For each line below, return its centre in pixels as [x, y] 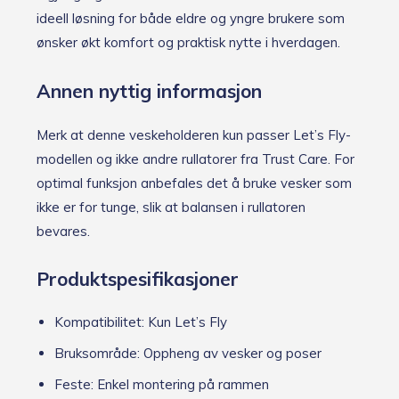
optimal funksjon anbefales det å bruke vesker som [194, 183]
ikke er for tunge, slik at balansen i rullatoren [171, 207]
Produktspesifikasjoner [138, 278]
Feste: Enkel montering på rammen [162, 384]
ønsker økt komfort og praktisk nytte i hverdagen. [188, 43]
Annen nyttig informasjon [149, 90]
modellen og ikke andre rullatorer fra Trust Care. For [195, 159]
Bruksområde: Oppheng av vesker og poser [188, 353]
